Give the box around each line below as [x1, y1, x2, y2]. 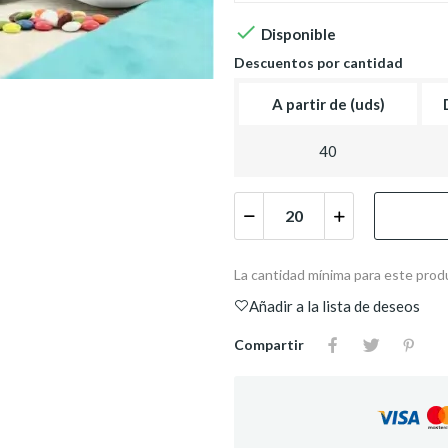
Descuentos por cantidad [234, 53, 403, 71]
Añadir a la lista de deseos [249, 296, 420, 315]
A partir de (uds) [271, 94, 385, 113]
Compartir [234, 335, 304, 353]
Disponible [258, 24, 336, 43]
